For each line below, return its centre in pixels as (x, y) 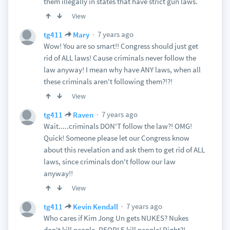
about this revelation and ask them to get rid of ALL (124, 150)
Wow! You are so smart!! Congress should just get (121, 46)
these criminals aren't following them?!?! (108, 81)
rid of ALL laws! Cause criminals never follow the (120, 58)
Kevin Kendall (95, 206)
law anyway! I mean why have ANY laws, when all (122, 70)
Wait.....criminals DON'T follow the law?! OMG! (118, 126)
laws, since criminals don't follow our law (109, 161)
